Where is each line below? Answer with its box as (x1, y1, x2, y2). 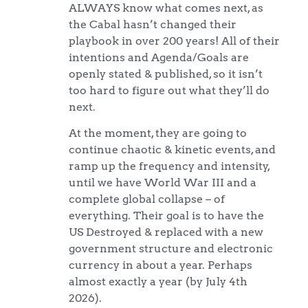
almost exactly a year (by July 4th (69, 274, 247, 289)
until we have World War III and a (69, 175, 256, 190)
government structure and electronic (69, 241, 273, 256)
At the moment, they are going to (69, 126, 247, 140)
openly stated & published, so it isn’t (69, 66, 263, 80)
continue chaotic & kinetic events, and (69, 142, 276, 157)
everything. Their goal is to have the (69, 208, 264, 223)
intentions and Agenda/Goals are (69, 49, 249, 64)
